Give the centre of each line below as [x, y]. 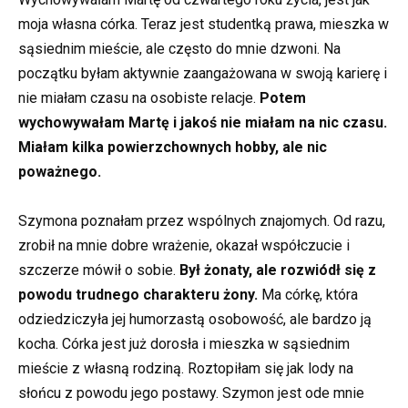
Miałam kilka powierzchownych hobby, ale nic [173, 147]
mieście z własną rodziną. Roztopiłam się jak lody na [186, 369]
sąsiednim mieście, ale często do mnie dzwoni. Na [179, 48]
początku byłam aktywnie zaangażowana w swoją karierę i [203, 73]
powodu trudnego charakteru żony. [138, 295]
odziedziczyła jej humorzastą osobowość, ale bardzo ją [195, 320]
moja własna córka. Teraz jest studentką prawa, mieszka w [204, 24]
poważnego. [60, 171]
